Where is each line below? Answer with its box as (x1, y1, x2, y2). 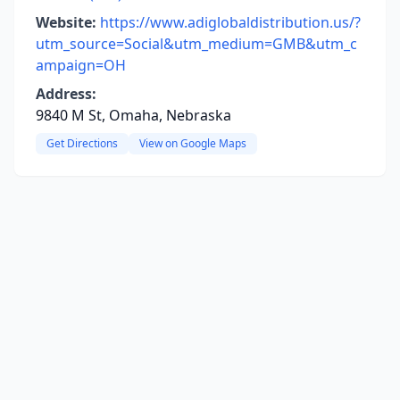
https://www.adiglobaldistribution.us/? (100, 12, 361, 32)
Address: (36, 84, 96, 104)
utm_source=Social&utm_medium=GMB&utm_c (36, 34, 357, 54)
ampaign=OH (36, 55, 126, 75)
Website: (36, 12, 96, 32)
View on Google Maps (139, 136, 246, 151)
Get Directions (46, 136, 118, 151)
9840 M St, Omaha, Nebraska (36, 105, 231, 125)
